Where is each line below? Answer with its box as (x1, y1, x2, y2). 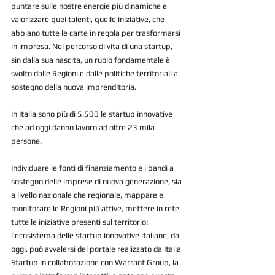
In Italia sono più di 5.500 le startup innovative (11, 109, 174, 118)
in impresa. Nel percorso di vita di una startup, (11, 41, 174, 51)
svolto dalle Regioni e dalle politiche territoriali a (11, 68, 180, 78)
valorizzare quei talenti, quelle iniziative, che (11, 14, 166, 24)
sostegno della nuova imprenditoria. (11, 82, 136, 91)
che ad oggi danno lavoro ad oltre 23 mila (11, 122, 157, 132)
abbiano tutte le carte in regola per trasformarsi (11, 28, 182, 37)
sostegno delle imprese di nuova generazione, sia (11, 176, 184, 186)
